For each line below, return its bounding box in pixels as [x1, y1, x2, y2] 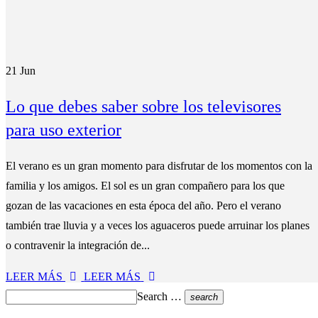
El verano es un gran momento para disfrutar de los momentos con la [6, 159, 312, 172]
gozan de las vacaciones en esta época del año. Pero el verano [6, 199, 281, 212]
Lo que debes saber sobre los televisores [6, 97, 281, 116]
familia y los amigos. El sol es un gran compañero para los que [6, 179, 285, 192]
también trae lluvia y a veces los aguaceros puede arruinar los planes [6, 219, 309, 231]
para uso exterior [6, 120, 121, 139]
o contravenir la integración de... [6, 238, 150, 251]
